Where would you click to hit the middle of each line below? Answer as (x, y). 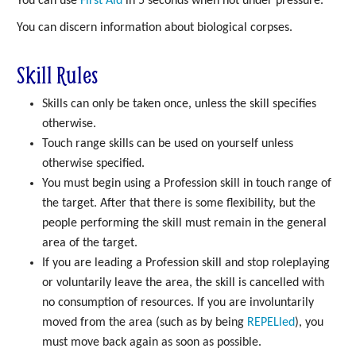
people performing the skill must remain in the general (184, 224)
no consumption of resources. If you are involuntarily (178, 303)
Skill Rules (57, 75)
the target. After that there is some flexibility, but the (179, 204)
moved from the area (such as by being (145, 323)
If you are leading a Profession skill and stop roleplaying (186, 263)
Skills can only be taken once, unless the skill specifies (179, 104)
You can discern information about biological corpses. (155, 28)
